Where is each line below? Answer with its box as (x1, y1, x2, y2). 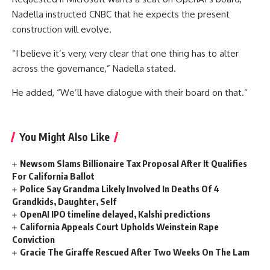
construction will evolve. (12, 24, 111, 36)
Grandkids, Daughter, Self (12, 195, 116, 207)
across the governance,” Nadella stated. (12, 63, 176, 75)
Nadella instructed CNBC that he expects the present (12, 8, 230, 20)
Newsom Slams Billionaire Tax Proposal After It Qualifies (20, 157, 248, 169)
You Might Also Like (19, 130, 110, 143)
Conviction (12, 233, 55, 245)
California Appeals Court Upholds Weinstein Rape (20, 221, 219, 232)
